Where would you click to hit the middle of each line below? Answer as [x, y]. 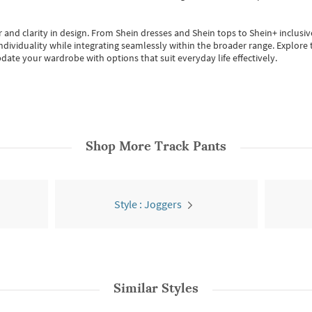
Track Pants [190, 146]
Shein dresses [145, 33]
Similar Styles [156, 288]
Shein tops [214, 33]
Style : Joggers [148, 204]
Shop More [120, 146]
